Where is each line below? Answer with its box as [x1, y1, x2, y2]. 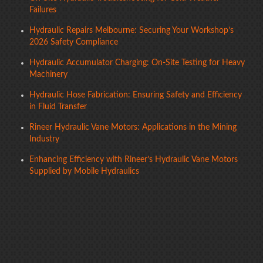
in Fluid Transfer [29, 103, 87, 111]
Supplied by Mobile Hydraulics [29, 167, 139, 176]
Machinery [29, 70, 68, 79]
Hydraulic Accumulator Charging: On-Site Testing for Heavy [29, 59, 245, 67]
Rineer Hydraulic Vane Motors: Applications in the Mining [29, 123, 237, 131]
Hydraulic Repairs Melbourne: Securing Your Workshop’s [29, 26, 234, 35]
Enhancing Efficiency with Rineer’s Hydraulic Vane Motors [29, 156, 238, 164]
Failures [29, 6, 56, 14]
